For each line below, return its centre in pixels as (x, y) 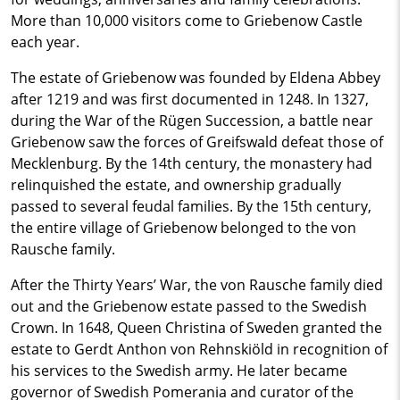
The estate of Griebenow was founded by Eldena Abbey (196, 78)
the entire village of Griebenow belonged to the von (183, 228)
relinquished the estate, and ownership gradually (176, 185)
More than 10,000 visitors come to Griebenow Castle (187, 21)
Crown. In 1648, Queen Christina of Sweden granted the (196, 328)
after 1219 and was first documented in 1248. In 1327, (190, 99)
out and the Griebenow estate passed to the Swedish (189, 306)
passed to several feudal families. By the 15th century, (191, 206)
